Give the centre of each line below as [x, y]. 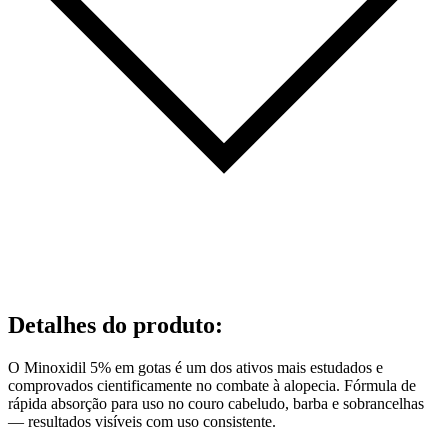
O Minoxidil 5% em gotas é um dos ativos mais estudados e [195, 367]
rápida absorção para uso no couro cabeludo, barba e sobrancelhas [216, 403]
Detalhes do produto [111, 324]
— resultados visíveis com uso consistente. [142, 421]
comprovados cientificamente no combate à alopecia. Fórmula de [212, 385]
